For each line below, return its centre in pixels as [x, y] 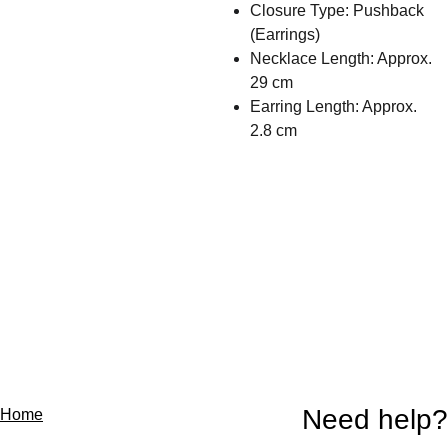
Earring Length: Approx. [333, 106]
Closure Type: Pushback [337, 10]
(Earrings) [285, 34]
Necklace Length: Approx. [341, 58]
